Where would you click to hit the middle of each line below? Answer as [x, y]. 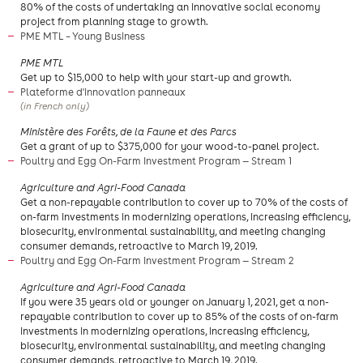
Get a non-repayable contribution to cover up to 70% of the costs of [184, 202]
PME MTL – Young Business [84, 36]
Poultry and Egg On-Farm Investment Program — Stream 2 [158, 261]
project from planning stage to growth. [114, 21]
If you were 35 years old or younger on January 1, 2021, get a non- [175, 302]
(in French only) [55, 106]
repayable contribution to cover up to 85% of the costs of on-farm [179, 316]
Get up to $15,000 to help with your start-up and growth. [156, 77]
